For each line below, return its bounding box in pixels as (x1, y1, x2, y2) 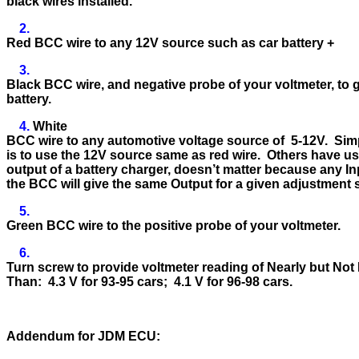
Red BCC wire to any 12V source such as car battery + (6, 35, 334, 50)
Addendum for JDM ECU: (6, 329, 160, 343)
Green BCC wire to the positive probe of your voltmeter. (6, 218, 341, 232)
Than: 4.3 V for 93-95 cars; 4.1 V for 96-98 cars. (6, 274, 292, 288)
